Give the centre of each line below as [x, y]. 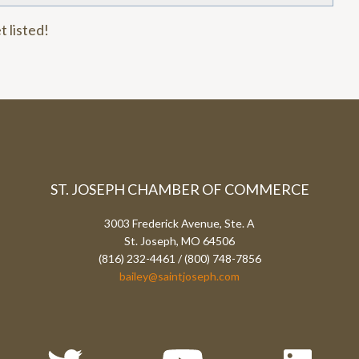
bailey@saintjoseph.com [179, 276]
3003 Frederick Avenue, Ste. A [179, 223]
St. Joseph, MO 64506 [179, 241]
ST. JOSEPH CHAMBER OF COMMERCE [179, 189]
